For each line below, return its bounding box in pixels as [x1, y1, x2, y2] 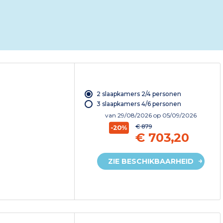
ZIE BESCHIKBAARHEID [108, 156, 194, 166]
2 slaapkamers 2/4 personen [96, 90, 181, 98]
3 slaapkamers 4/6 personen [96, 100, 181, 108]
